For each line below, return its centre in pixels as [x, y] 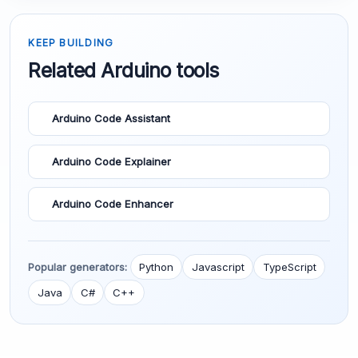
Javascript [218, 267]
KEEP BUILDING [71, 43]
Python [156, 267]
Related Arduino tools [123, 71]
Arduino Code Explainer [111, 161]
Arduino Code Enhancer [112, 204]
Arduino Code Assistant [111, 119]
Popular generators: [78, 267]
